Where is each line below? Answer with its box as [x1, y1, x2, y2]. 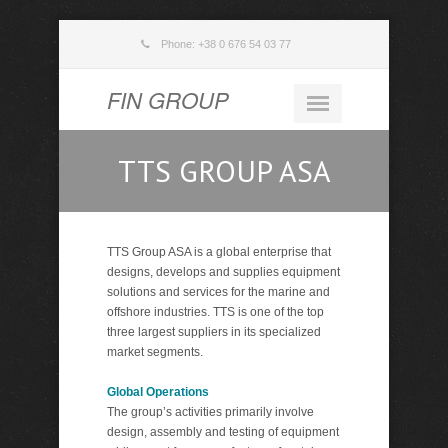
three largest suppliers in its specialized [106, 325, 321, 339]
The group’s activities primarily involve [106, 405, 314, 419]
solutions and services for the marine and [106, 285, 330, 299]
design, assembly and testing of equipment [106, 425, 339, 439]
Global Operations [106, 385, 209, 399]
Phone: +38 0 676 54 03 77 [160, 38, 291, 50]
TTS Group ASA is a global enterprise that [106, 245, 331, 259]
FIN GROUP [106, 84, 229, 115]
